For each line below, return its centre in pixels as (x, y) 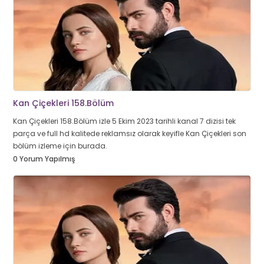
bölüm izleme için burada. (60, 146)
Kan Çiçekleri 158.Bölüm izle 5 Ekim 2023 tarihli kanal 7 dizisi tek (124, 121)
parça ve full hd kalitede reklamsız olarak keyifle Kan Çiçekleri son (130, 133)
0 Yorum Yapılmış (44, 159)
